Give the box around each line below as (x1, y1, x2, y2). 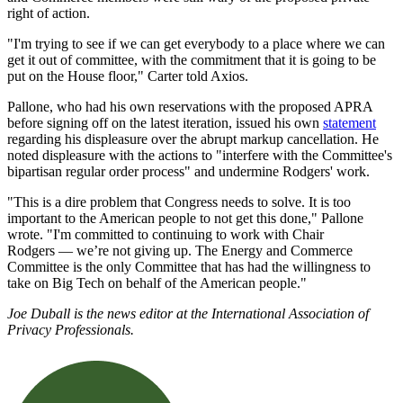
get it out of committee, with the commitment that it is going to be (7, 52, 376, 68)
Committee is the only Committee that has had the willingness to (7, 259, 371, 275)
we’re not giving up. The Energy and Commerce (76, 243, 353, 259)
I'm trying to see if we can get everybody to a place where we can (13, 36, 385, 52)
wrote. (7, 227, 47, 243)
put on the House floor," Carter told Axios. (7, 68, 248, 85)
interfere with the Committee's (222, 148, 392, 164)
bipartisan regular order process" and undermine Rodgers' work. (7, 164, 370, 180)
